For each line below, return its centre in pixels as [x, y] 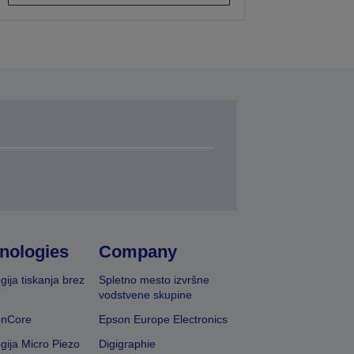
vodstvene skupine [146, 295]
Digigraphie [128, 344]
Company [138, 252]
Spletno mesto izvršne [154, 280]
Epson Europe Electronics [164, 320]
